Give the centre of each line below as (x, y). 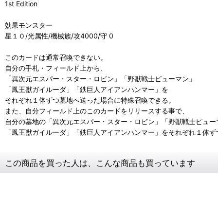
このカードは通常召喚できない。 (56, 57)
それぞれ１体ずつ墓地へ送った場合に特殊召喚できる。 (90, 100)
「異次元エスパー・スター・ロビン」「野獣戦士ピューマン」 (100, 79)
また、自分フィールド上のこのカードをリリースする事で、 (97, 111)
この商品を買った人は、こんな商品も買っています (100, 163)
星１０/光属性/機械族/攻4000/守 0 (59, 36)
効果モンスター (29, 25)
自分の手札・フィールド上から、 (56, 68)
